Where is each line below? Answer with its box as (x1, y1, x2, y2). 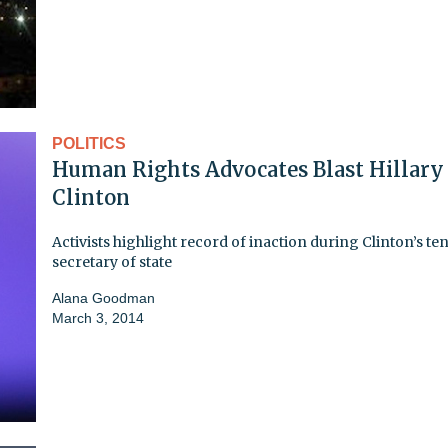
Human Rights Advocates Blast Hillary (52, 156, 444, 182)
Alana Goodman (52, 289, 155, 306)
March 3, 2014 (52, 309, 144, 326)
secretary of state (52, 252, 172, 271)
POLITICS (52, 134, 126, 152)
